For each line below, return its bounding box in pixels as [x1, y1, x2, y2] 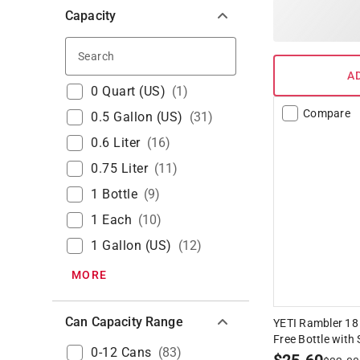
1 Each [91, 212, 132, 228]
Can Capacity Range [65, 314, 183, 330]
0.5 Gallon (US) [91, 109, 183, 125]
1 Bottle [91, 186, 137, 202]
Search [117, 47, 157, 63]
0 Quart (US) [91, 84, 166, 100]
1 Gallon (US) [91, 238, 172, 254]
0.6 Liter [91, 135, 141, 151]
